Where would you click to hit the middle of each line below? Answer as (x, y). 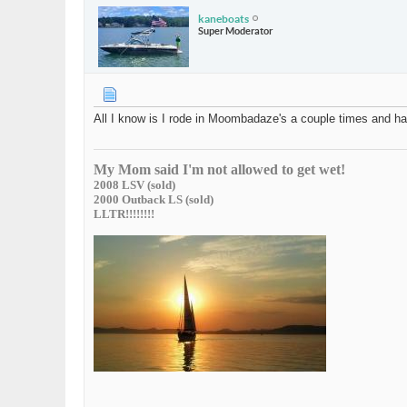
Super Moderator (235, 30)
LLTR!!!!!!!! (124, 214)
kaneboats (223, 18)
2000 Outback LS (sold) (154, 200)
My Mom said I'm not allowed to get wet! (219, 170)
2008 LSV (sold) (134, 185)
